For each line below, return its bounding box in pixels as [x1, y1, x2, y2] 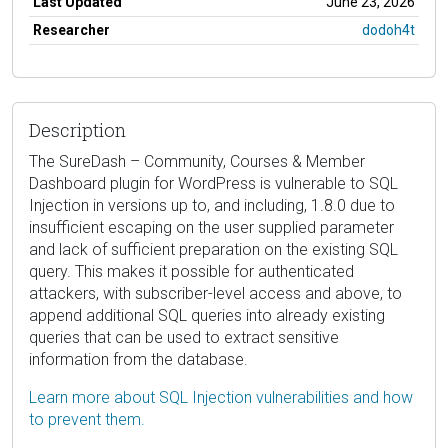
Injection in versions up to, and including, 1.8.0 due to [29, 195, 395, 215]
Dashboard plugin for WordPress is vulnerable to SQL [29, 173, 398, 193]
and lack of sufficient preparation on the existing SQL [29, 239, 398, 259]
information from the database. [29, 349, 248, 369]
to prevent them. [29, 409, 145, 429]
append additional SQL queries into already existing [29, 305, 385, 325]
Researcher [33, 21, 110, 38]
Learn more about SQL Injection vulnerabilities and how [29, 387, 413, 407]
